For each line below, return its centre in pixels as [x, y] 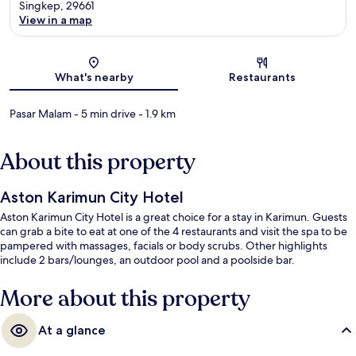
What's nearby [94, 77]
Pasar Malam [41, 114]
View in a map [56, 20]
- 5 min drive [104, 114]
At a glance [72, 331]
